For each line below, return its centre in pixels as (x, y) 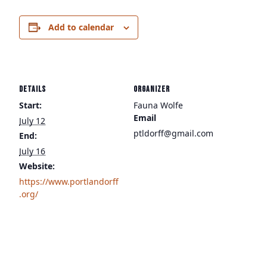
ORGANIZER (152, 89)
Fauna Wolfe (158, 105)
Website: (37, 166)
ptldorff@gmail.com (173, 133)
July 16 (32, 151)
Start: (30, 105)
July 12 (32, 121)
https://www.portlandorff (69, 181)
